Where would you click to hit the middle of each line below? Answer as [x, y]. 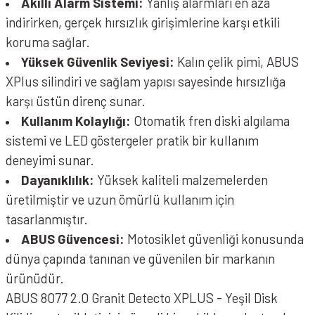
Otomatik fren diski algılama [210, 121]
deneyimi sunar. [50, 160]
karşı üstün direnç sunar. [76, 101]
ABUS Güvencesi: [73, 239]
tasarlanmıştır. [47, 219]
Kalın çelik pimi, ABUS [237, 62]
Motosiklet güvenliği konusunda [214, 239]
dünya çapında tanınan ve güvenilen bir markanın [140, 258]
